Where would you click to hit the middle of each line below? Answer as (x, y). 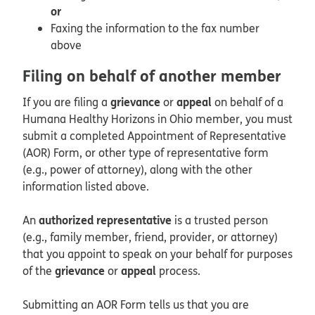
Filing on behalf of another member (152, 75)
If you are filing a (66, 102)
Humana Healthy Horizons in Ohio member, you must (157, 118)
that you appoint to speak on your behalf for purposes (157, 253)
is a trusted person (220, 220)
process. (178, 270)
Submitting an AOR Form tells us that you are (136, 304)
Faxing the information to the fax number (155, 28)
